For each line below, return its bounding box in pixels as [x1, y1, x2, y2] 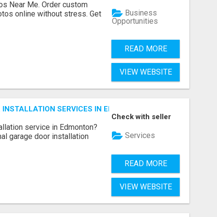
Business [123, 8, 157, 18]
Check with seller [111, 112, 171, 121]
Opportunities [112, 16, 158, 26]
